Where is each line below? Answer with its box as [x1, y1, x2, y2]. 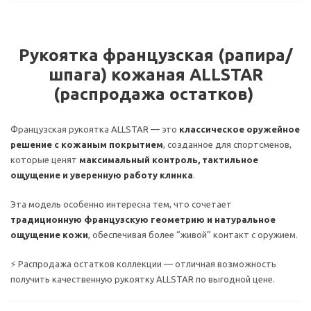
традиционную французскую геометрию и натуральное [10, 215, 276, 224]
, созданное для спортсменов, [163, 140, 292, 149]
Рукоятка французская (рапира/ [18, 45, 293, 65]
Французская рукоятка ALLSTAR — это [10, 124, 179, 134]
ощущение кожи [10, 230, 88, 239]
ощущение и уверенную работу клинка [10, 170, 193, 180]
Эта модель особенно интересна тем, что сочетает [10, 199, 232, 209]
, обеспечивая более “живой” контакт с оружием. [88, 230, 298, 239]
